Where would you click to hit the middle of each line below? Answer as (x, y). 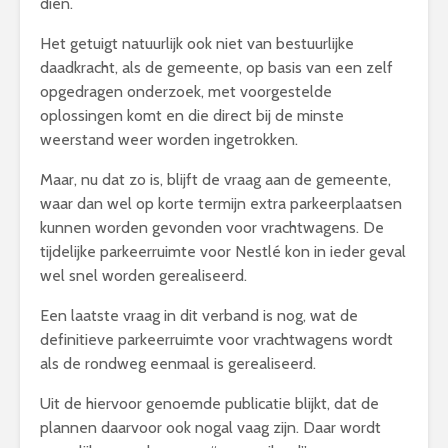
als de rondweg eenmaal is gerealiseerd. (178, 363)
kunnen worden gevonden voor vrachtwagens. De (212, 227)
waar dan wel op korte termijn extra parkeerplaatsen (221, 203)
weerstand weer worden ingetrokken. (169, 139)
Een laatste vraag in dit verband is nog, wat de (199, 315)
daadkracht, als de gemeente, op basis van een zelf (216, 67)
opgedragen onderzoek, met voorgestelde (186, 91)
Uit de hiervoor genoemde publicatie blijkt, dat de (209, 403)
